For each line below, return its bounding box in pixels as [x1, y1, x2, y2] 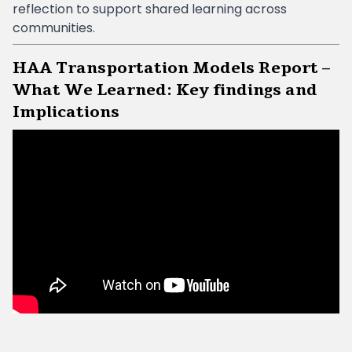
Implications [13, 101, 119, 123]
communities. [13, 19, 98, 37]
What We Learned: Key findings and [13, 79, 317, 101]
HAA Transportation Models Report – [13, 57, 330, 79]
